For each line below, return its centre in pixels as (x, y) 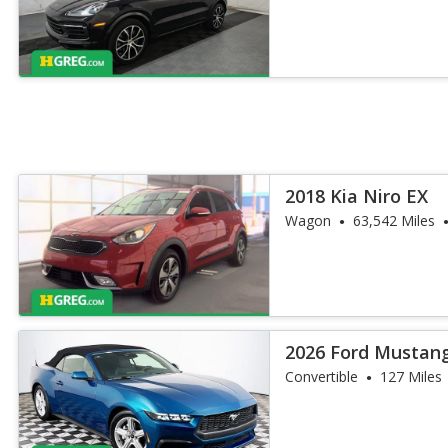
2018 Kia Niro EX (357, 196)
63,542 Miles (394, 220)
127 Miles (411, 376)
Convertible (322, 376)
